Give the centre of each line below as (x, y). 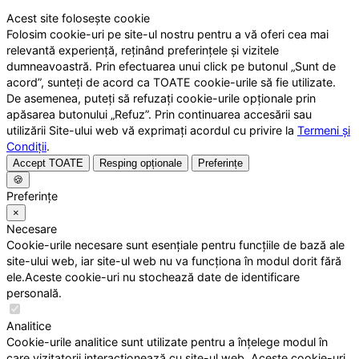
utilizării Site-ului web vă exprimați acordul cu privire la (152, 130)
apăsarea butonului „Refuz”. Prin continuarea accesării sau (159, 114)
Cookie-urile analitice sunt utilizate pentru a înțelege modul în (167, 341)
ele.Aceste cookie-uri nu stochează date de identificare (153, 276)
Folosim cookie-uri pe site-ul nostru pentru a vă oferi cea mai (167, 34)
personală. (34, 292)
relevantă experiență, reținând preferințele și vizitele (143, 50)
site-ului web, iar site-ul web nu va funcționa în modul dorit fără (174, 260)
